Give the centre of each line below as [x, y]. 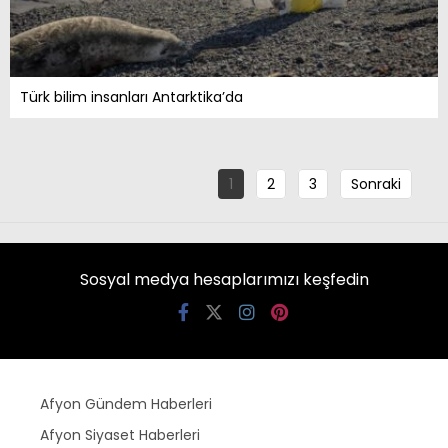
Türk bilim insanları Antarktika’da [131, 97]
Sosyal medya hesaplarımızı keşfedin [224, 280]
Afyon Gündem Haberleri [126, 404]
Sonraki [376, 184]
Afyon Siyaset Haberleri [120, 435]
